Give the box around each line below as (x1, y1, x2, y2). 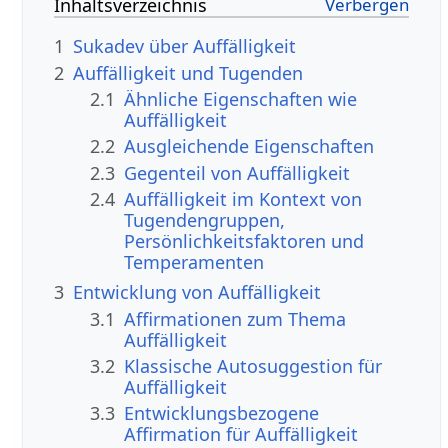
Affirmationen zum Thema (124, 306, 347, 331)
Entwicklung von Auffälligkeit (73, 280, 322, 305)
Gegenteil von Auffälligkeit (124, 160, 351, 185)
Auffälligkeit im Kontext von (124, 187, 363, 212)
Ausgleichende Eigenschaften (124, 134, 375, 159)
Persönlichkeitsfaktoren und (124, 229, 365, 254)
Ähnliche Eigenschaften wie (124, 87, 358, 112)
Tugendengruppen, (124, 208, 286, 233)
